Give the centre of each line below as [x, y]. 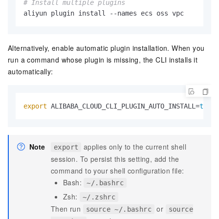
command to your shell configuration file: [118, 171]
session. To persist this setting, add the [115, 159]
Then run [67, 209]
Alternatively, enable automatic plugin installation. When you [106, 48]
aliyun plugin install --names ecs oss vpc [104, 13]
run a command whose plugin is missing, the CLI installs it [103, 60]
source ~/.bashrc [119, 209]
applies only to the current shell [134, 147]
